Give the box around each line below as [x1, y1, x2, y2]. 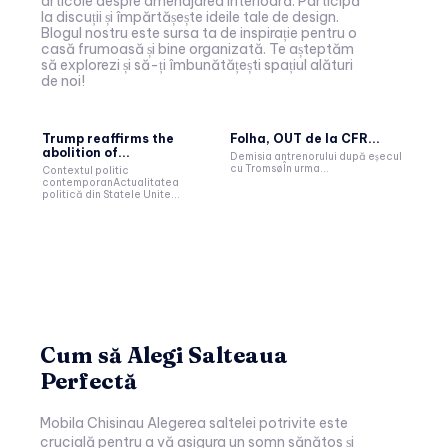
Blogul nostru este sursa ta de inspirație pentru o [41, 23, 357, 42]
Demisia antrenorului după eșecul [229, 149, 402, 163]
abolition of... [42, 144, 130, 160]
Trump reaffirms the [42, 130, 174, 146]
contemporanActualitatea [42, 175, 179, 189]
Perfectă [40, 366, 137, 395]
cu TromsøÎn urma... [229, 161, 329, 175]
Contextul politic [42, 163, 129, 177]
